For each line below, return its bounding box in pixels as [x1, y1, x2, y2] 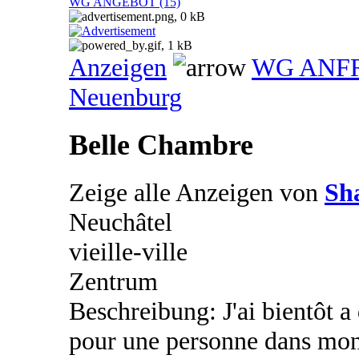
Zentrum [69, 267, 158, 296]
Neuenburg [69, 83, 182, 112]
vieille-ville [69, 237, 188, 267]
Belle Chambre [69, 129, 253, 162]
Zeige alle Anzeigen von [69, 178, 325, 208]
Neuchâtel [69, 208, 172, 237]
